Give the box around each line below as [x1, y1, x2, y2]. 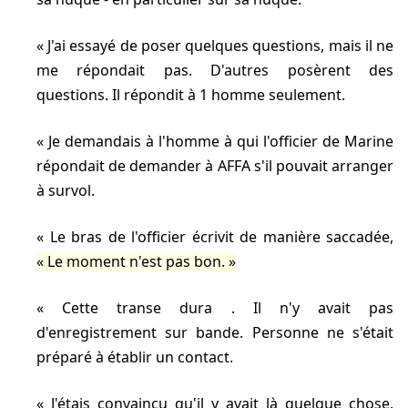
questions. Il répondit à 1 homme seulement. [36, 85, 345, 106]
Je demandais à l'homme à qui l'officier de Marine [48, 131, 393, 152]
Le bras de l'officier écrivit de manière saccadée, [49, 227, 393, 248]
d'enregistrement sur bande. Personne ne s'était [36, 322, 393, 343]
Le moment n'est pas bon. [47, 251, 225, 272]
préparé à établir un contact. [36, 347, 233, 368]
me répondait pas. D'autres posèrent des [36, 60, 393, 81]
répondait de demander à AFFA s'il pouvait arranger [36, 156, 393, 177]
